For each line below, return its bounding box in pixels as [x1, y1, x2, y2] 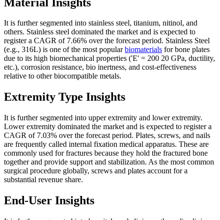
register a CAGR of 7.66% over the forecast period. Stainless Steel [4, 36, 210, 45]
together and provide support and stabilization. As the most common [4, 158, 214, 166]
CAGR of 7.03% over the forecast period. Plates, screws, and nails [4, 131, 210, 140]
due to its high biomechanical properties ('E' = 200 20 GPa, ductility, [4, 54, 215, 63]
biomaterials [125, 45, 162, 54]
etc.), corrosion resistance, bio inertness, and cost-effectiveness [4, 63, 196, 72]
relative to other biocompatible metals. [4, 72, 121, 81]
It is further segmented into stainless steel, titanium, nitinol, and [4, 19, 197, 27]
